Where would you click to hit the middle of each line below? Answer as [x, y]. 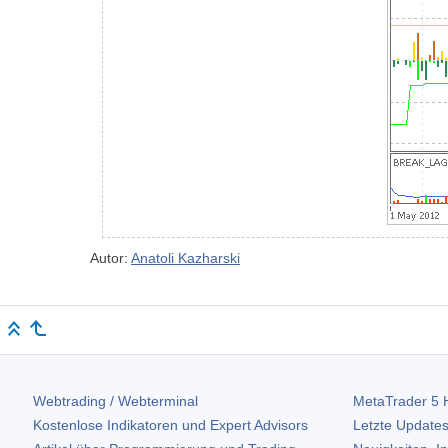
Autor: [110, 258]
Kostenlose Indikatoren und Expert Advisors [170, 425]
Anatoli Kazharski [185, 258]
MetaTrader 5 [395, 401]
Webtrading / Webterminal [115, 401]
